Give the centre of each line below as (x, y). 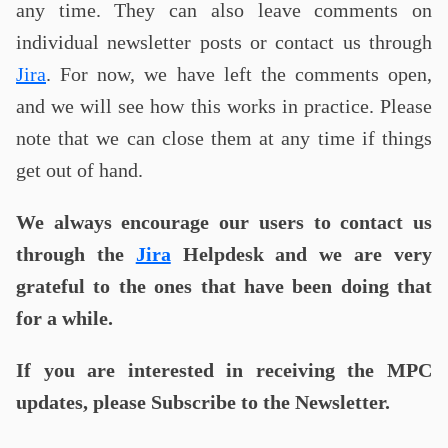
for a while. (64, 318)
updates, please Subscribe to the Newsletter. (203, 402)
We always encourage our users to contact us (224, 222)
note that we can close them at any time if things (224, 138)
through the (76, 254)
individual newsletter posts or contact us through (224, 42)
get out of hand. (79, 170)
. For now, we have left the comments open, (239, 74)
